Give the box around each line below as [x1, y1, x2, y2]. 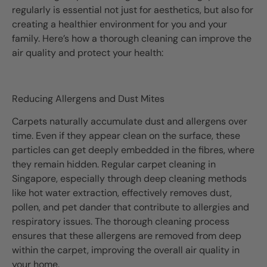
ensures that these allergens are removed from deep [12, 229, 241, 242]
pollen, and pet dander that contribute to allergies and [12, 200, 249, 213]
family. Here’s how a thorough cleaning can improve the [12, 32, 252, 45]
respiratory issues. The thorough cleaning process [12, 215, 229, 228]
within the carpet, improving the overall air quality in [12, 243, 240, 256]
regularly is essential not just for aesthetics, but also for [12, 3, 253, 16]
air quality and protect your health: [12, 46, 163, 59]
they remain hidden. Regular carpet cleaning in [12, 157, 216, 170]
